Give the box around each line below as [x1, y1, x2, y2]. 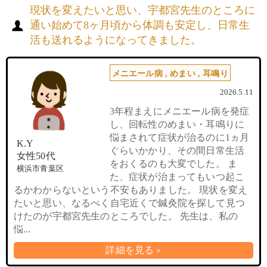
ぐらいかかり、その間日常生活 [109, 145, 245, 156]
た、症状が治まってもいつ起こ [109, 172, 245, 182]
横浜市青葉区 [17, 164, 64, 173]
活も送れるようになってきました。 [30, 34, 201, 46]
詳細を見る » [105, 245, 162, 255]
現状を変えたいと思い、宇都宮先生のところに [30, 4, 255, 16]
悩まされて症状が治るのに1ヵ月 [109, 132, 250, 142]
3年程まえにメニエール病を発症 [109, 106, 250, 116]
